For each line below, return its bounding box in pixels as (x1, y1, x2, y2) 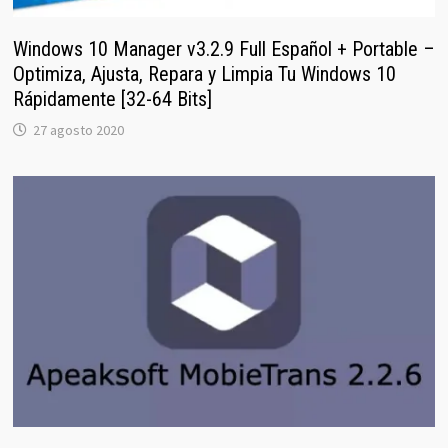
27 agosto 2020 (32, 120, 124, 139)
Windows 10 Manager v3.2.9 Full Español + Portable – (12, 36, 435, 61)
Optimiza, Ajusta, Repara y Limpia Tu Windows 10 (12, 61, 396, 86)
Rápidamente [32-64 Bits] (12, 86, 212, 111)
